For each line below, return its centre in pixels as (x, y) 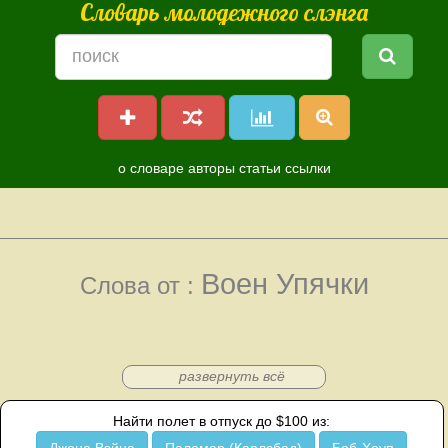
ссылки (307, 168)
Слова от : (140, 285)
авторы (211, 168)
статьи (259, 168)
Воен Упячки (284, 284)
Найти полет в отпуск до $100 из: (222, 421)
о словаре (150, 168)
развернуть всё (231, 376)
